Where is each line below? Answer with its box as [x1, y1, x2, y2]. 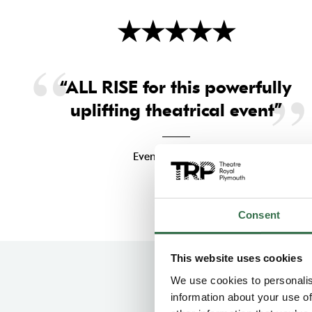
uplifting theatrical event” [70, 100, 282, 121]
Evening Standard [132, 150, 219, 163]
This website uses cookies [170, 252, 302, 265]
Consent [238, 208, 280, 221]
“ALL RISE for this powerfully [60, 77, 292, 98]
